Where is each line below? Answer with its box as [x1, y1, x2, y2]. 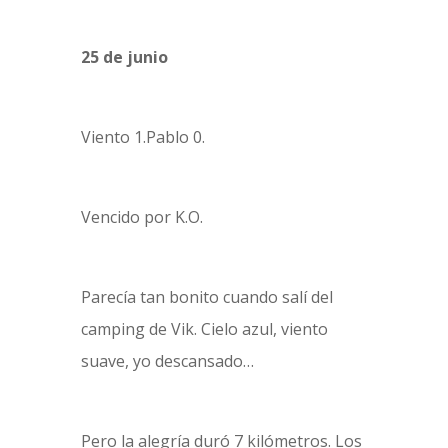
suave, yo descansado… [80, 350, 254, 372]
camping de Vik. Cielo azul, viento [80, 318, 328, 340]
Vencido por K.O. [80, 206, 203, 228]
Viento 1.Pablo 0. [80, 126, 205, 148]
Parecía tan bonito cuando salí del [80, 286, 333, 308]
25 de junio [80, 46, 168, 68]
